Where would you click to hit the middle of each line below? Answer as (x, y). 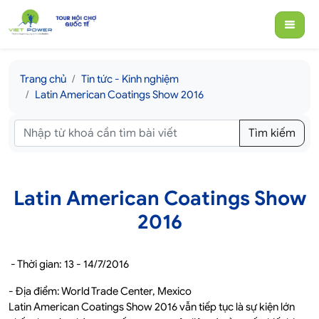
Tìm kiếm (272, 134)
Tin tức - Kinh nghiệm (130, 79)
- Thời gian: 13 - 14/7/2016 (69, 265)
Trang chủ (43, 79)
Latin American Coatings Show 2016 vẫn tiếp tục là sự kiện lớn (152, 307)
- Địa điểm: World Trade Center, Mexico (100, 292)
